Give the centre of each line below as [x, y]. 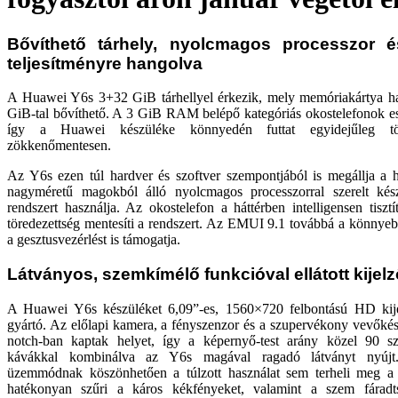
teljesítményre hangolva [105, 63]
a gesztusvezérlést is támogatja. [94, 240]
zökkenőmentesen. [59, 146]
